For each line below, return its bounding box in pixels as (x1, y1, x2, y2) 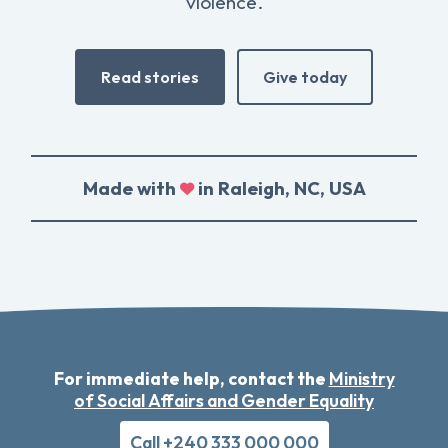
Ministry (328, 367, 395, 391)
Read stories (101, 67, 199, 88)
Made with (82, 177, 180, 201)
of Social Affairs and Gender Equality (74, 389, 374, 413)
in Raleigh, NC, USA (193, 177, 366, 201)
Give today (263, 67, 347, 88)
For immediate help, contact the (53, 367, 329, 391)
